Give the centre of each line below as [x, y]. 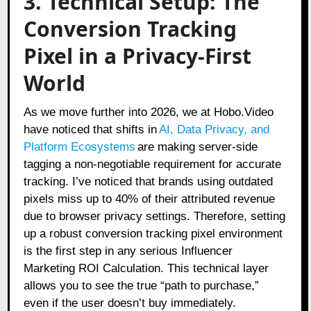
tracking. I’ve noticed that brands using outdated [149, 181]
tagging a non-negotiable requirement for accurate [153, 164]
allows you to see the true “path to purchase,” [142, 285]
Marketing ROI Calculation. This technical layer [146, 268]
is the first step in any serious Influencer [128, 251]
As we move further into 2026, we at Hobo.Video [149, 112]
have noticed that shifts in [91, 129]
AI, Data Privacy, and [215, 129]
